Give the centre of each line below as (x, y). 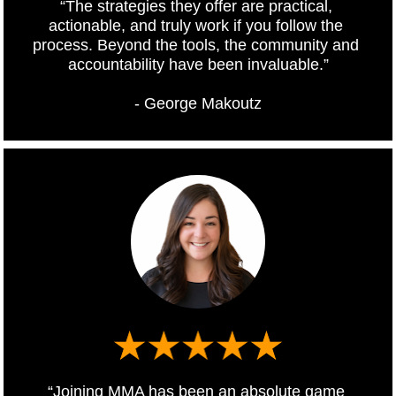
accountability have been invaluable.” (198, 65)
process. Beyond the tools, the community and (196, 46)
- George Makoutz (198, 104)
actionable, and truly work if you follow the (196, 26)
